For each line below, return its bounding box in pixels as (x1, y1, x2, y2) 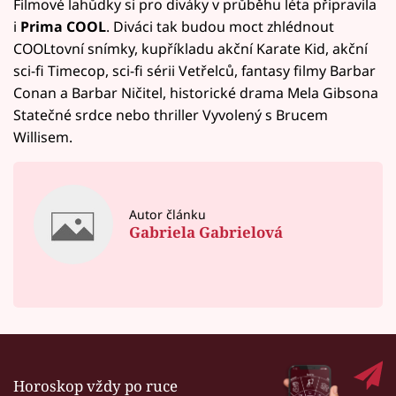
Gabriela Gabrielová (129, 221, 284, 242)
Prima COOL (20, 16, 106, 36)
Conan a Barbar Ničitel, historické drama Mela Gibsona (13, 82, 378, 103)
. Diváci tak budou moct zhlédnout (106, 16, 334, 36)
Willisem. (13, 126, 72, 147)
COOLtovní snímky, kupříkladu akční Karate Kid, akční (13, 38, 368, 58)
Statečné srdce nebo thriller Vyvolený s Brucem (13, 104, 328, 125)
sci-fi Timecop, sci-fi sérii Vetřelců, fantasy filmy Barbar (13, 60, 376, 80)
